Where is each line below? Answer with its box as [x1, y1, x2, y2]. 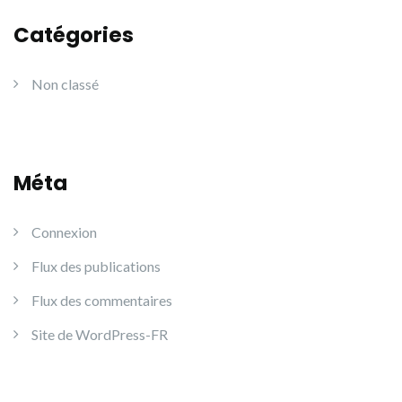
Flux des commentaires [31, 292, 172, 310]
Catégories [13, 21, 134, 50]
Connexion [31, 223, 97, 241]
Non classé [31, 75, 99, 93]
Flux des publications [31, 258, 161, 275]
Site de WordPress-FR [31, 326, 168, 344]
